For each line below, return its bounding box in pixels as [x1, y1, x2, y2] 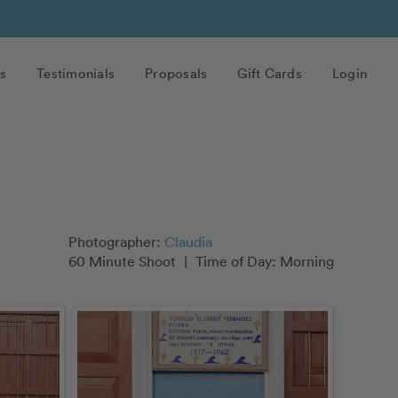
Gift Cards [237, 64, 302, 82]
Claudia [164, 233, 212, 251]
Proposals [145, 64, 208, 82]
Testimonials [36, 64, 115, 82]
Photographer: [68, 233, 164, 251]
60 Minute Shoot [68, 252, 179, 270]
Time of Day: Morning [192, 252, 334, 270]
